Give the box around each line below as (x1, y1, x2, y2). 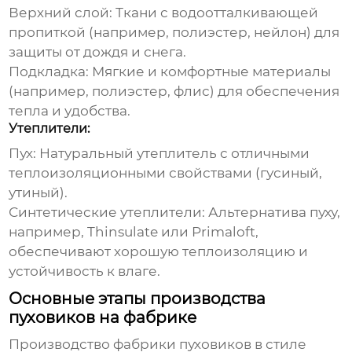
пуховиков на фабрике (9, 308, 197, 328)
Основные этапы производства (9, 289, 266, 309)
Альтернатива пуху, (205, 204, 341, 221)
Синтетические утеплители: (9, 204, 206, 221)
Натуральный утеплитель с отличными (36, 145, 310, 162)
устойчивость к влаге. (9, 263, 161, 280)
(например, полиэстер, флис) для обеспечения (9, 83, 340, 100)
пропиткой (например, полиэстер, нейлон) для (9, 24, 340, 41)
